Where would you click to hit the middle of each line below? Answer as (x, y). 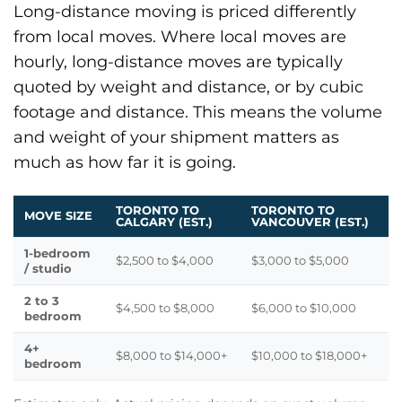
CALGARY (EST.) (164, 222)
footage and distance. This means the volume (198, 111)
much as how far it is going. (125, 162)
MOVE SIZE (58, 216)
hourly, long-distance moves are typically (178, 61)
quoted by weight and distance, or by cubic (188, 86)
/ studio (48, 269)
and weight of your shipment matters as (176, 136)
